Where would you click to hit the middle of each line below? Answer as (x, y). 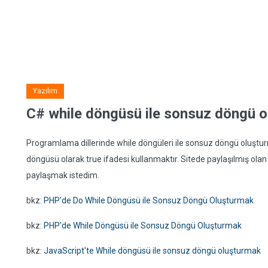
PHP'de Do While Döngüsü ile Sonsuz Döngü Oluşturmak (149, 200)
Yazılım (45, 91)
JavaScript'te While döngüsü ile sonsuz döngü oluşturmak (152, 251)
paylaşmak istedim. (63, 175)
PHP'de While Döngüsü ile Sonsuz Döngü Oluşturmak (143, 226)
